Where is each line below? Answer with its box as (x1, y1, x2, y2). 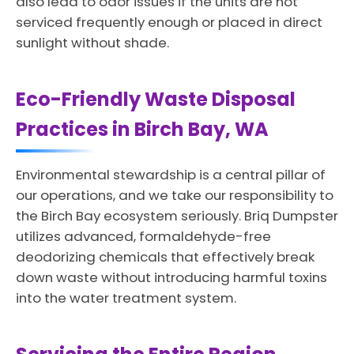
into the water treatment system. (16, 288, 236, 307)
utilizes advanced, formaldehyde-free (16, 227, 271, 246)
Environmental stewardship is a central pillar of (16, 165, 326, 184)
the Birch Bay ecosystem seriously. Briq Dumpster (16, 206, 338, 225)
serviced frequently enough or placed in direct (16, 13, 322, 32)
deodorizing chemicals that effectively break (16, 247, 314, 266)
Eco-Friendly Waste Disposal (16, 86, 296, 112)
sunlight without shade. (16, 33, 169, 52)
